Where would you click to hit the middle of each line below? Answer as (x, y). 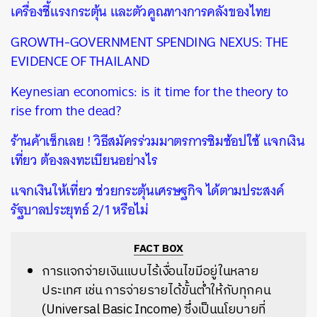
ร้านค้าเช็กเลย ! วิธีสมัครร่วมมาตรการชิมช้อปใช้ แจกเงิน (158, 141)
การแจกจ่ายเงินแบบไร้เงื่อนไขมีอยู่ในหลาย (150, 271)
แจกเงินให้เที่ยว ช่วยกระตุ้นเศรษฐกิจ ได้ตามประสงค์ (148, 190)
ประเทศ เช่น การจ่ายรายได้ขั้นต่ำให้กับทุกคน (156, 290)
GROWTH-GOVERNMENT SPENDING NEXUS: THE (150, 42)
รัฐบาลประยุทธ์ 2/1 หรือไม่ (80, 209)
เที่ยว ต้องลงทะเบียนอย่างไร (84, 160)
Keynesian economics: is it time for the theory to (149, 91)
